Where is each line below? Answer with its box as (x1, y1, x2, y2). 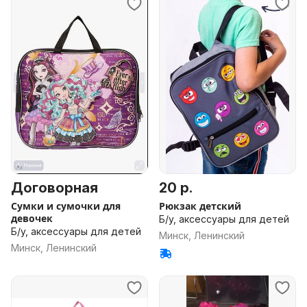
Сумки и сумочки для (11, 199, 121, 212)
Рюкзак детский (159, 199, 241, 212)
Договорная (11, 180, 98, 196)
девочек (11, 212, 53, 225)
